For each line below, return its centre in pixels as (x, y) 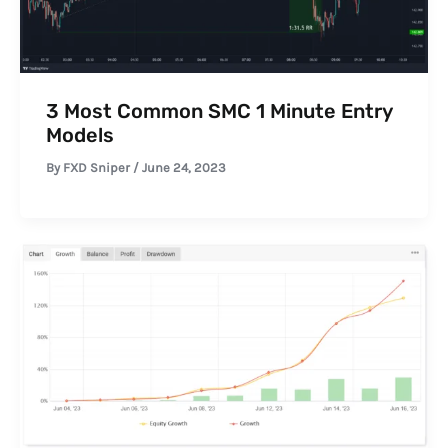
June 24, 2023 (183, 167)
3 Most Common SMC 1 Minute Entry (218, 110)
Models (79, 134)
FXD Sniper (97, 167)
